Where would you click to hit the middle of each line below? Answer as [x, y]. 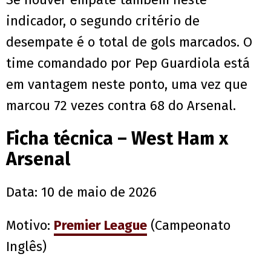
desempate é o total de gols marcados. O [129, 42]
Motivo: [30, 225]
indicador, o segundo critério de [103, 21]
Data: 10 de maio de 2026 [83, 192]
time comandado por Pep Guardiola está [128, 63]
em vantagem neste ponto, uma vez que [127, 84]
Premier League [100, 225]
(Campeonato [189, 225]
